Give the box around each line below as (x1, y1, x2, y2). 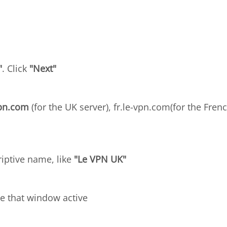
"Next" (29, 62, 56, 74)
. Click (2, 62, 29, 74)
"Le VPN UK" (74, 153, 126, 165)
